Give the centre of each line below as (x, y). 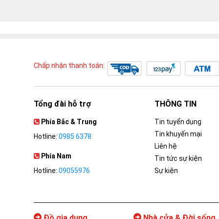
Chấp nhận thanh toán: (69, 66)
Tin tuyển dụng (178, 122)
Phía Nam (56, 156)
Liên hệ (166, 146)
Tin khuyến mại (178, 134)
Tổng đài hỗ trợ (62, 104)
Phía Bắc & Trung (69, 122)
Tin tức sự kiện (178, 159)
